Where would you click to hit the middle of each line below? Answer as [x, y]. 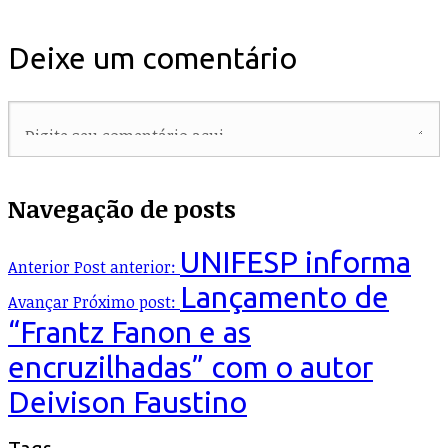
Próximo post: [124, 301]
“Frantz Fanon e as [129, 331]
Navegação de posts [122, 208]
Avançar [38, 301]
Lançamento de [284, 296]
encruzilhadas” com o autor [190, 366]
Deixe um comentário [152, 58]
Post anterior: [125, 266]
